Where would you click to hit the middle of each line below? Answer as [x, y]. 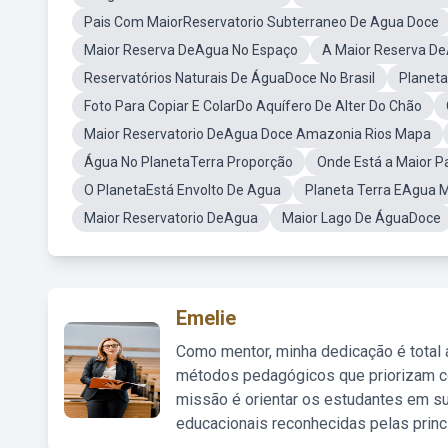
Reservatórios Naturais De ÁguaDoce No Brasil [229, 78]
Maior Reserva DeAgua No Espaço [191, 50]
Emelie [206, 318]
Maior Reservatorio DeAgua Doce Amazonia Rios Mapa [257, 134]
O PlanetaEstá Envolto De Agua [182, 190]
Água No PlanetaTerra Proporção [188, 162]
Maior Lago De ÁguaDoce [361, 218]
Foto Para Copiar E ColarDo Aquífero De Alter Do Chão [253, 106]
